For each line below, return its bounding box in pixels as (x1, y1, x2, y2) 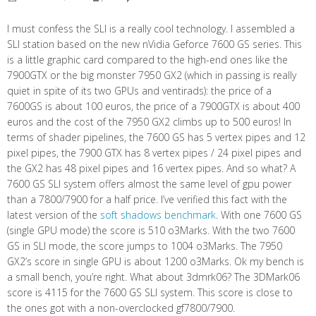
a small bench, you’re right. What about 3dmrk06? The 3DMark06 (7, 270, 300, 284)
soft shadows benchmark (100, 208, 216, 222)
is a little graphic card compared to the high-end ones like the (7, 53, 288, 67)
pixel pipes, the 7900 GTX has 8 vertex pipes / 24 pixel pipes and (7, 146, 301, 160)
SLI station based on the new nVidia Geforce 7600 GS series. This (7, 37, 302, 51)
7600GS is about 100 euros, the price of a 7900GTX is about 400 (7, 99, 300, 114)
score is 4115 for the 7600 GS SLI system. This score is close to (7, 286, 293, 300)
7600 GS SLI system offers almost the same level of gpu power (7, 177, 291, 191)
